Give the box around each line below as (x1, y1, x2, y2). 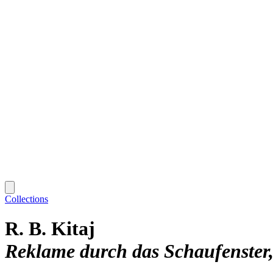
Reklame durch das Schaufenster (5, 240, 269, 263)
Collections (5, 193, 48, 204)
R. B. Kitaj (5, 218, 95, 240)
